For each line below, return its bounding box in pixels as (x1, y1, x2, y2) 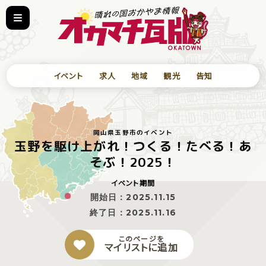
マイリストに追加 (104, 240, 178, 255)
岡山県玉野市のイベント (93, 128, 173, 137)
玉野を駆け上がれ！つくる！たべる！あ (14, 137, 252, 155)
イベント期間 (110, 178, 156, 188)
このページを (118, 233, 164, 244)
